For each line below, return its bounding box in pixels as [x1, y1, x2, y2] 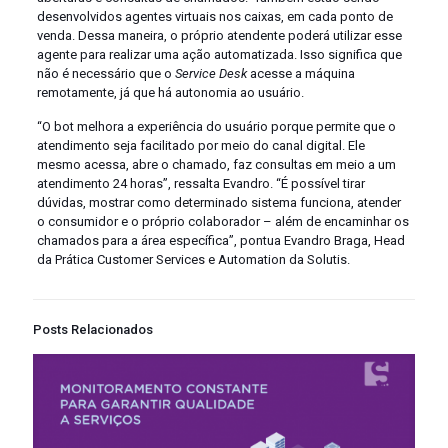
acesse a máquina [246, 66, 355, 82]
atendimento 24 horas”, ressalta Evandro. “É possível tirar [36, 176, 365, 192]
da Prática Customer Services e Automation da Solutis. [36, 252, 350, 268]
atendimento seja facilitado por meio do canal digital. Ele [36, 138, 365, 154]
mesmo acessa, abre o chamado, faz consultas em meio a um [36, 157, 396, 173]
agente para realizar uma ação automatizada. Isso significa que [36, 47, 402, 63]
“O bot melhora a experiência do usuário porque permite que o [36, 119, 396, 135]
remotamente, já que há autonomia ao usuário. [36, 85, 304, 101]
